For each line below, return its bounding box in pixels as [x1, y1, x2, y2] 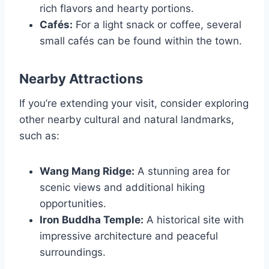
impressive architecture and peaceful [40, 229, 218, 242]
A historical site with [144, 213, 244, 226]
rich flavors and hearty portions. [40, 2, 194, 14]
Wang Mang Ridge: [40, 165, 134, 177]
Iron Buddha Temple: [40, 213, 144, 226]
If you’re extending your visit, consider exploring [19, 97, 249, 109]
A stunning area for [134, 165, 230, 177]
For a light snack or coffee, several [73, 18, 241, 31]
